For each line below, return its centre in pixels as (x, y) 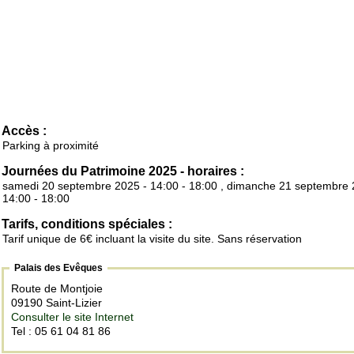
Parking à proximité (51, 146)
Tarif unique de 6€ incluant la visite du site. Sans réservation (152, 239)
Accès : (24, 131)
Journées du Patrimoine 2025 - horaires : (123, 171)
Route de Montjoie (58, 289)
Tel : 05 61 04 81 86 (61, 331)
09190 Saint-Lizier (58, 303)
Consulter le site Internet (72, 317)
